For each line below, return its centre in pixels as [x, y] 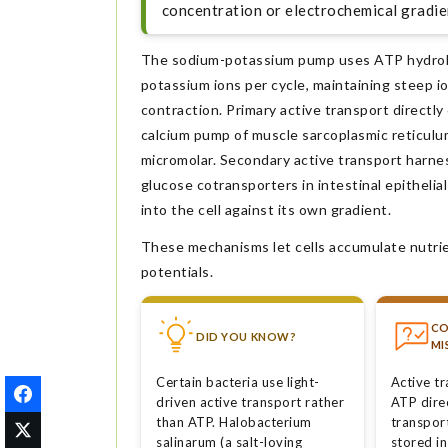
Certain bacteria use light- [238, 382]
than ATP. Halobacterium [234, 422]
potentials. [177, 271]
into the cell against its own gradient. [266, 209]
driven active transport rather [250, 402]
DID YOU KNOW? [246, 336]
